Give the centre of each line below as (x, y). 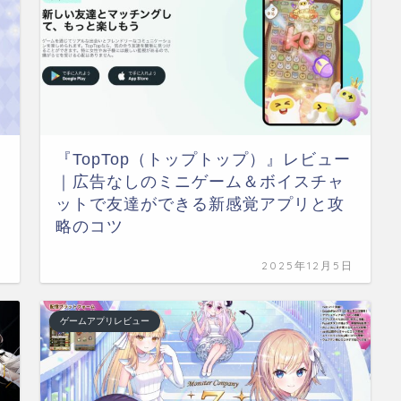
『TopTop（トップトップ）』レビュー (204, 159)
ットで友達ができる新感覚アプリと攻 (200, 204)
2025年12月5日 (308, 265)
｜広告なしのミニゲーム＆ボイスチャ (200, 182)
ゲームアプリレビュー (105, 321)
